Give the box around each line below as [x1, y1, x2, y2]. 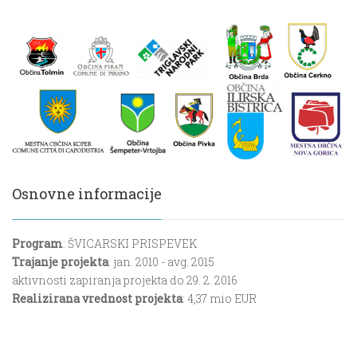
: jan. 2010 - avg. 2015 [108, 254, 214, 270]
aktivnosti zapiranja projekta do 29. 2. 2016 [12, 273, 237, 288]
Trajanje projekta [12, 254, 108, 270]
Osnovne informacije [12, 184, 162, 204]
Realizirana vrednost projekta [12, 291, 182, 307]
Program [12, 236, 63, 252]
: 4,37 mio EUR [182, 291, 257, 307]
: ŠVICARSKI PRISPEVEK [63, 236, 197, 252]
